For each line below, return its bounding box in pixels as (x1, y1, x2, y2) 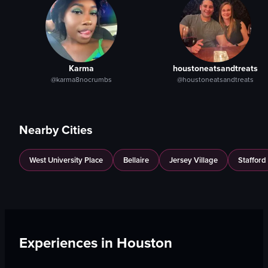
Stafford (238, 154, 266, 166)
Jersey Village (169, 154, 218, 166)
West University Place (29, 154, 103, 166)
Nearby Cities (19, 121, 93, 139)
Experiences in (19, 232, 117, 254)
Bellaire (123, 154, 149, 166)
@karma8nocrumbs (51, 74, 112, 85)
